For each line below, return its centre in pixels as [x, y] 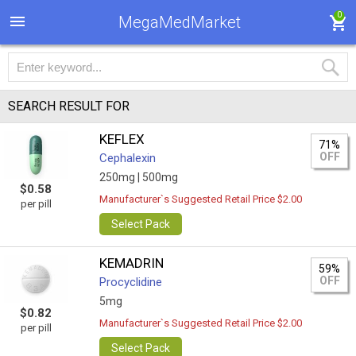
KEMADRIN [132, 263]
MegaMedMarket [180, 22]
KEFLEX [122, 139]
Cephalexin [128, 158]
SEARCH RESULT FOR [69, 106]
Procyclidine [131, 282]
